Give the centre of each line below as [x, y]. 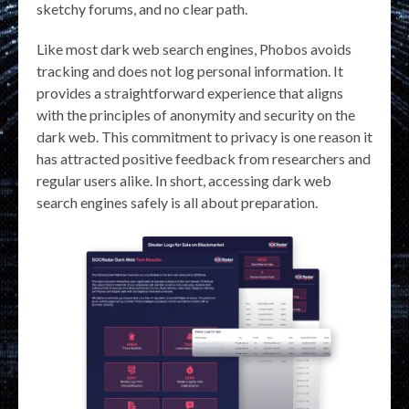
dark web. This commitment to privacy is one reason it [204, 137]
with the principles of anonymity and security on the [196, 115]
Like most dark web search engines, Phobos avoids [194, 49]
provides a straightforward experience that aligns [190, 93]
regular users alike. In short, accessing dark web [184, 181]
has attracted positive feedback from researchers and [204, 159]
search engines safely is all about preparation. [177, 203]
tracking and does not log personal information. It [190, 71]
